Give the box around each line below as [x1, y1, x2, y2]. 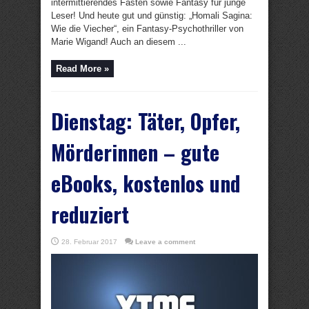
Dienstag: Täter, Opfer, [51, 106, 240, 137]
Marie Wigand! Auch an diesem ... [51, 37, 186, 47]
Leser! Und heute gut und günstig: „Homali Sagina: [51, 10, 252, 21]
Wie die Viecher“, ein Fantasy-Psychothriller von [51, 23, 243, 34]
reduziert [51, 199, 129, 230]
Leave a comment [135, 238, 195, 246]
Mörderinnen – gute [51, 137, 219, 168]
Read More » [56, 63, 109, 74]
